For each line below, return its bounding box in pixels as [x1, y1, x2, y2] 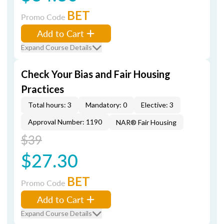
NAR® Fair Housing [116, 118, 176, 126]
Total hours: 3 [28, 100, 71, 109]
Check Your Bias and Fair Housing [21, 68, 170, 80]
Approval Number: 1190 [28, 117, 102, 126]
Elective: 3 [141, 100, 173, 109]
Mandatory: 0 [85, 100, 127, 109]
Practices [21, 83, 64, 95]
